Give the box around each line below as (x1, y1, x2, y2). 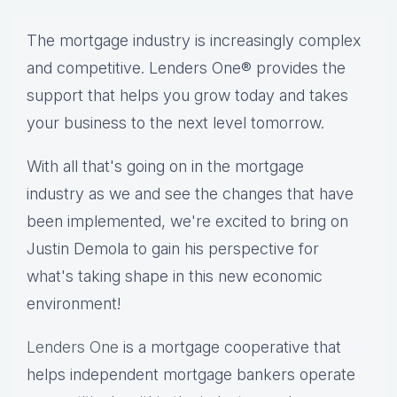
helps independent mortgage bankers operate (27, 365, 355, 385)
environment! (27, 294, 121, 314)
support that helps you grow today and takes (27, 86, 348, 105)
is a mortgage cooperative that (119, 338, 341, 357)
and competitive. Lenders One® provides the (27, 58, 346, 78)
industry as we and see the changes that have (27, 184, 354, 204)
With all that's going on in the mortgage (27, 157, 304, 176)
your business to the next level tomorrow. (27, 113, 324, 133)
